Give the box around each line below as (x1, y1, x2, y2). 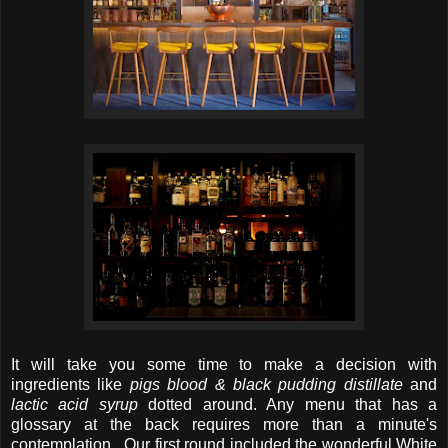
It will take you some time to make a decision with (11, 355, 437, 373)
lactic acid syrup (11, 395, 149, 413)
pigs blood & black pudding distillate (129, 375, 410, 393)
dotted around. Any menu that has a (148, 395, 438, 413)
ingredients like (11, 375, 130, 393)
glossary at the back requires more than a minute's (11, 415, 437, 433)
